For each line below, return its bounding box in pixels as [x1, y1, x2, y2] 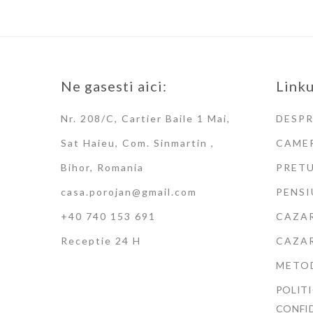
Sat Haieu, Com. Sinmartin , [61, 137, 214, 150]
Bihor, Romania [61, 161, 144, 174]
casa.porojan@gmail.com [61, 186, 197, 198]
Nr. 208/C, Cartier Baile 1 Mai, [61, 112, 231, 125]
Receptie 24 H [61, 235, 141, 247]
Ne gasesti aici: [61, 78, 167, 95]
